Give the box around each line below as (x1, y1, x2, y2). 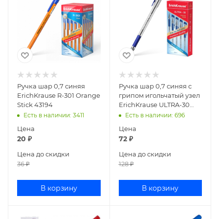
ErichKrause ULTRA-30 (118, 101, 190, 109)
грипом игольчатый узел (118, 91, 200, 99)
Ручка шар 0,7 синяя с (118, 82, 192, 90)
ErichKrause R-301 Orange (17, 91, 100, 99)
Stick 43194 (17, 101, 53, 109)
